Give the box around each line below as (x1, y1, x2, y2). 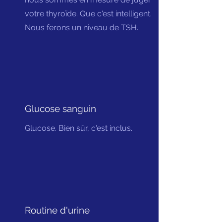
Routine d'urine (25, 205, 90, 216)
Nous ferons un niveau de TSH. (25, 23, 138, 32)
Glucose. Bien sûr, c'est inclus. (25, 123, 132, 133)
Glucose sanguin (25, 103, 96, 114)
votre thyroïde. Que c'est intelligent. (25, 9, 152, 18)
